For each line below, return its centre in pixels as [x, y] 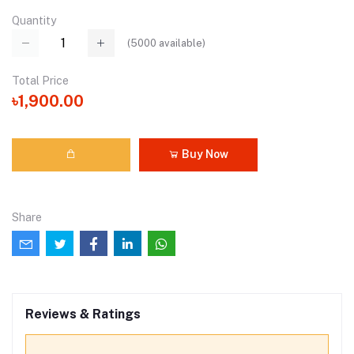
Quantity [34, 21]
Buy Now [204, 154]
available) [181, 43]
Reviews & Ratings [83, 314]
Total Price [40, 80]
